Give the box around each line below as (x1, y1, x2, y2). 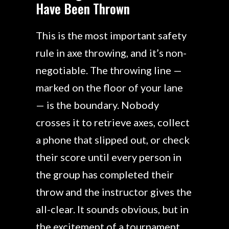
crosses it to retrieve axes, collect (36, 116, 190, 129)
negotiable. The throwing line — (36, 64, 182, 77)
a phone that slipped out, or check (36, 133, 190, 146)
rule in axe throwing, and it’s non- (36, 47, 187, 59)
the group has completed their (36, 168, 174, 181)
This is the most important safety (36, 29, 187, 42)
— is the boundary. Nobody (36, 99, 159, 111)
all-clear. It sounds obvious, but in (36, 203, 189, 216)
